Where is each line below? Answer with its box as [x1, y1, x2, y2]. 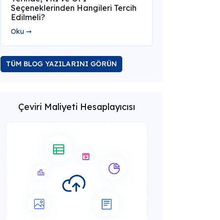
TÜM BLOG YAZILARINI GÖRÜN [5, 59, 117, 68]
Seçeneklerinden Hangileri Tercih [10, 3, 137, 13]
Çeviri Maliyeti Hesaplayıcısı [18, 101, 135, 112]
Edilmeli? [10, 12, 45, 22]
